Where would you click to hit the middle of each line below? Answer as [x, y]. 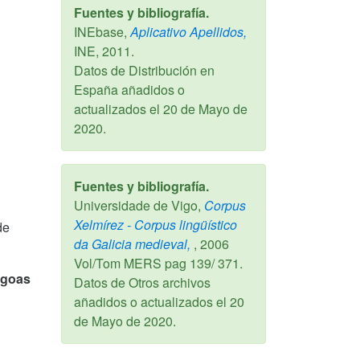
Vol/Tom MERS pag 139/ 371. [158, 263]
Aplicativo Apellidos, [187, 31]
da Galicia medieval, [132, 243]
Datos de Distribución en [144, 70]
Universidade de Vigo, [137, 205]
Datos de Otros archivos [142, 282]
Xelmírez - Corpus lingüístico [155, 224]
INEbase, [100, 31]
